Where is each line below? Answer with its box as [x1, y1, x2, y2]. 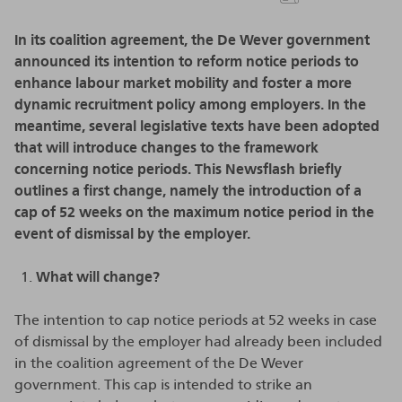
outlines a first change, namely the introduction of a [14, 183, 362, 198]
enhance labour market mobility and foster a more [14, 75, 352, 91]
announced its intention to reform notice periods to [14, 54, 359, 69]
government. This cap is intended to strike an [14, 377, 312, 392]
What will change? [36, 269, 160, 284]
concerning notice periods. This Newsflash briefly [14, 162, 342, 177]
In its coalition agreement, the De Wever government [14, 32, 370, 48]
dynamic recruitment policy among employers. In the [14, 97, 366, 112]
